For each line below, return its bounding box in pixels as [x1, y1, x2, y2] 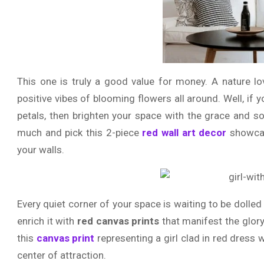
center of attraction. [17, 249, 106, 261]
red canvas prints [77, 215, 162, 227]
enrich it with [17, 215, 77, 227]
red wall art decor [138, 127, 227, 138]
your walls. [17, 144, 64, 156]
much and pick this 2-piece [17, 127, 139, 138]
